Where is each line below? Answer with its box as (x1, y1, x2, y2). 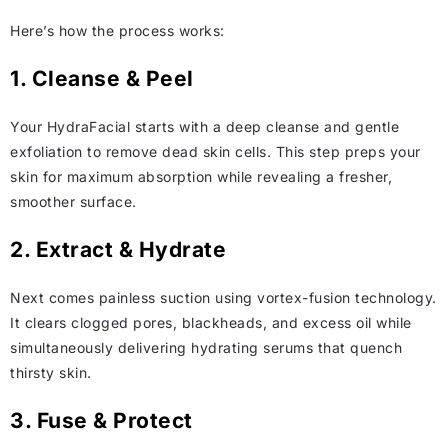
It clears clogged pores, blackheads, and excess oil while (10, 314, 412, 332)
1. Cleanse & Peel (10, 66, 194, 92)
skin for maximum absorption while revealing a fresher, (10, 168, 392, 186)
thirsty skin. (10, 364, 92, 382)
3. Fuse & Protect (10, 408, 193, 434)
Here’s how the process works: (10, 22, 225, 40)
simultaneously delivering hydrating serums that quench (10, 339, 402, 357)
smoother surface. (10, 193, 137, 211)
